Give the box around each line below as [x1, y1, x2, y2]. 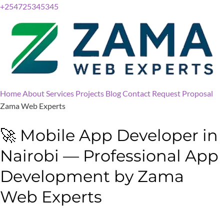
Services [46, 88, 74, 98]
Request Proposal [152, 88, 213, 98]
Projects [75, 88, 104, 98]
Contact [122, 88, 150, 98]
